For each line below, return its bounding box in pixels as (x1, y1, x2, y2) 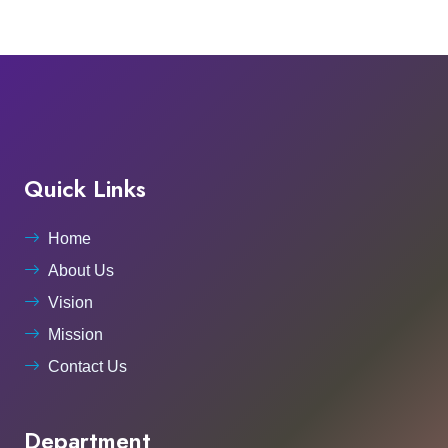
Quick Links (24, 172, 146, 207)
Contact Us (48, 358, 127, 376)
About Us (48, 262, 114, 280)
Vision (48, 294, 93, 312)
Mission (48, 326, 103, 344)
